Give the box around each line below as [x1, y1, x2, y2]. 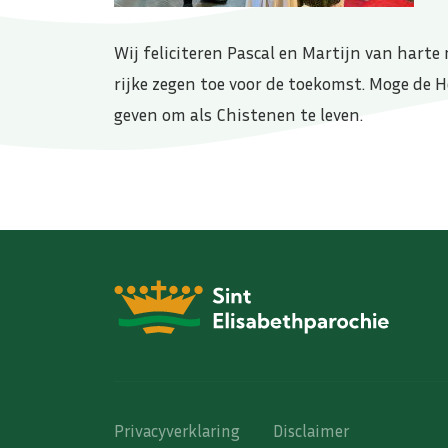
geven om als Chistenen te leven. [114, 104, 363, 125]
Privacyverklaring [114, 420, 240, 441]
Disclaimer [273, 420, 349, 441]
